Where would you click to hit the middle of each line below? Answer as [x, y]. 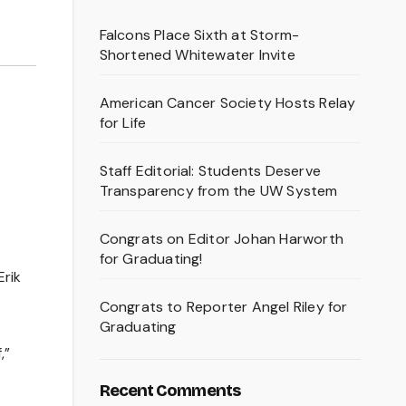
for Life [123, 123]
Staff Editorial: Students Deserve [210, 171]
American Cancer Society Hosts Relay [227, 103]
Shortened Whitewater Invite [197, 55]
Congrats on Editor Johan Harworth [222, 239]
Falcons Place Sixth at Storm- [199, 35]
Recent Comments [169, 391]
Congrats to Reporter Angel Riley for [223, 307]
